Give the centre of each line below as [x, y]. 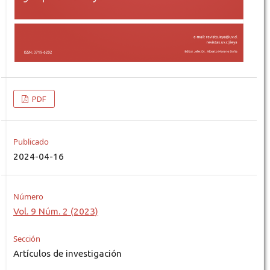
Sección [27, 239]
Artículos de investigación [67, 254]
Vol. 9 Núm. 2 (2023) [55, 212]
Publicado [31, 142]
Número [28, 197]
